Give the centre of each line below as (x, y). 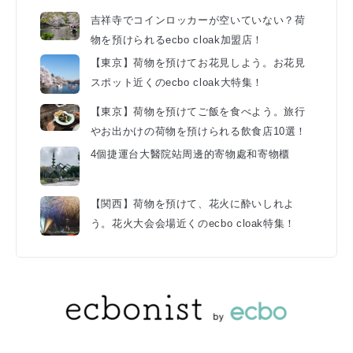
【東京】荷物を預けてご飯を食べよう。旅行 (198, 112)
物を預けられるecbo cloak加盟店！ (177, 40)
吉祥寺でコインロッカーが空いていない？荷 (198, 20)
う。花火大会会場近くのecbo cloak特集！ (193, 224)
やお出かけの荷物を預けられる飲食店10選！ (199, 132)
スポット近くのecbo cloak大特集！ (177, 82)
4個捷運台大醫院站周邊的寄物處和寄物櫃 (190, 155)
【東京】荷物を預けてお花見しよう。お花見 (198, 63)
